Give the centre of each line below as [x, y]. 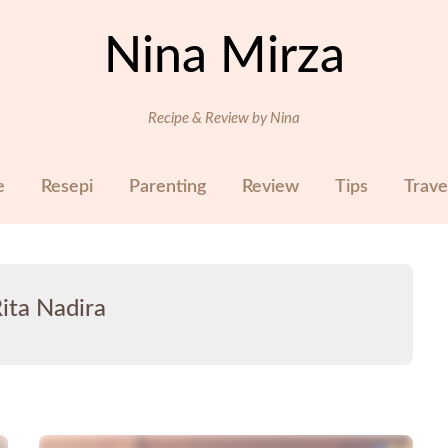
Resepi [66, 187]
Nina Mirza [224, 57]
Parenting [167, 187]
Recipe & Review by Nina [224, 118]
